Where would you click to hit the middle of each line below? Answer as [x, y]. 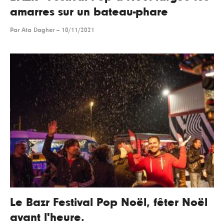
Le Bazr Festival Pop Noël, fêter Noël [109, 203]
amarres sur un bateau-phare [89, 12]
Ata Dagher [38, 30]
